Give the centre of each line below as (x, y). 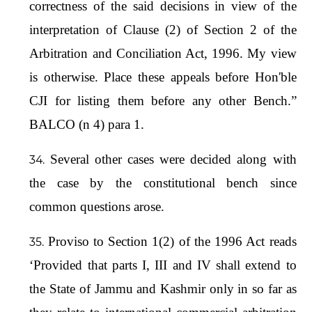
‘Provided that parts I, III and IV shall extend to (163, 265)
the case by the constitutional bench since (163, 182)
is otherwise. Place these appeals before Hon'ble (163, 77)
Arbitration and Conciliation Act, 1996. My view (163, 53)
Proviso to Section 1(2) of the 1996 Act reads (172, 241)
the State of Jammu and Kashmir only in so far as (163, 288)
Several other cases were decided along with (173, 159)
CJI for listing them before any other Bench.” (163, 100)
